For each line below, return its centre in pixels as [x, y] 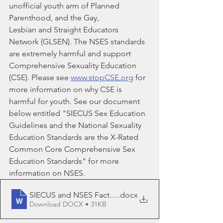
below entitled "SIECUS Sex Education [78, 113]
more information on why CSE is [66, 90]
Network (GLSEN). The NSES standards [78, 42]
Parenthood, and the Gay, [54, 18]
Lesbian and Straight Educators [65, 30]
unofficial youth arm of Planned [65, 6]
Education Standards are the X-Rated [75, 137]
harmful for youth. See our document [75, 102]
